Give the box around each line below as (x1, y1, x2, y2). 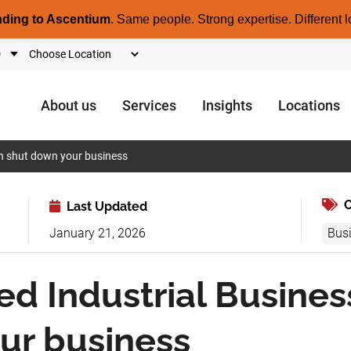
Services (122, 96, 176, 114)
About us (41, 96, 96, 114)
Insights (202, 96, 252, 114)
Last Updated (63, 199, 147, 214)
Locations (278, 96, 340, 114)
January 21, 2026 (49, 226, 146, 241)
